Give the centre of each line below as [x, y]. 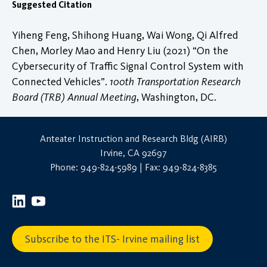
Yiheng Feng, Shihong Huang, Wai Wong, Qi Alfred [125, 35]
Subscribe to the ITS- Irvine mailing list [112, 239]
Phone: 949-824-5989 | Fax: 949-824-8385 [133, 167]
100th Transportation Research [175, 81]
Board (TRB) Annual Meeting [74, 97]
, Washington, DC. [176, 97]
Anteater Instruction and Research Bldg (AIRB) [133, 138]
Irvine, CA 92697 [133, 153]
